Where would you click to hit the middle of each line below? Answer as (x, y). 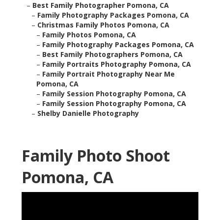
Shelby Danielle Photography (88, 113)
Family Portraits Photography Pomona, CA (117, 64)
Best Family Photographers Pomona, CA (112, 55)
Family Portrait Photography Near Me (109, 74)
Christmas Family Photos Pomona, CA (103, 25)
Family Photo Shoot (96, 156)
